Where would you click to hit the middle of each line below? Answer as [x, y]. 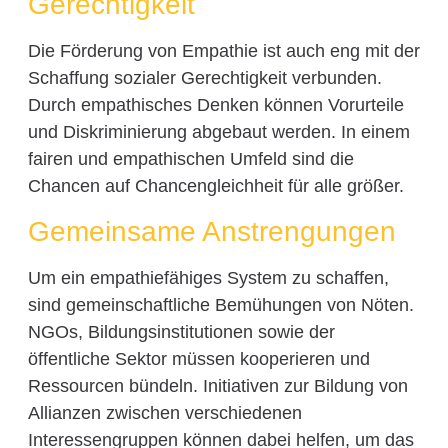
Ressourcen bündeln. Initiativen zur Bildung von [217, 386]
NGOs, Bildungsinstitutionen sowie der [181, 332]
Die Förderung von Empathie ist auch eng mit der [223, 50]
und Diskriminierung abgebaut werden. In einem [218, 131]
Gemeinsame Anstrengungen [211, 232]
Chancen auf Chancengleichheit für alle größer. [215, 185]
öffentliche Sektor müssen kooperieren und [198, 359]
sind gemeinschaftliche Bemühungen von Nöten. [220, 305]
